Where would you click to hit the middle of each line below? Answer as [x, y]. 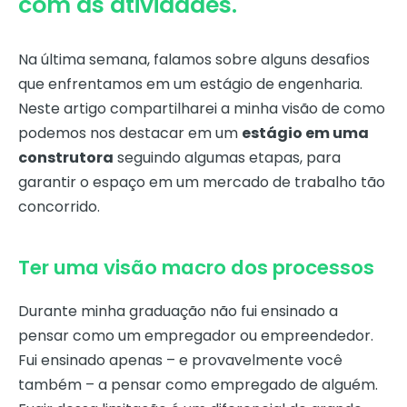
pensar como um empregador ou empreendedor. [196, 336]
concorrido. [59, 207]
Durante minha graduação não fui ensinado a [178, 312]
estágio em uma [305, 134]
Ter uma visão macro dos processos [196, 268]
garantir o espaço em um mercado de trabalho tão [202, 183]
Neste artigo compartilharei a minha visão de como [202, 109]
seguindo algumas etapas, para [227, 158]
